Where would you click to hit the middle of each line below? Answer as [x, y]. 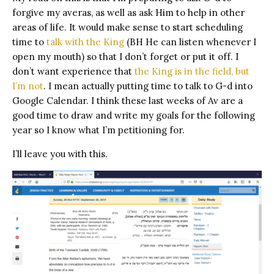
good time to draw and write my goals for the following [134, 116]
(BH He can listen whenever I [190, 42]
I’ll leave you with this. [60, 154]
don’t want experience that [73, 72]
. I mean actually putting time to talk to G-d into [148, 86]
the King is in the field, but [192, 72]
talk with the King [85, 42]
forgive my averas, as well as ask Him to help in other [128, 13]
